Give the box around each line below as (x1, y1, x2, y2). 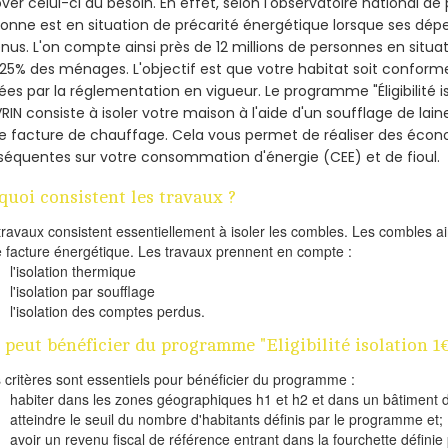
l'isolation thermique (10, 261, 137, 282)
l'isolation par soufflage (10, 281, 156, 302)
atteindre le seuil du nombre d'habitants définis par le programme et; (10, 409, 444, 430)
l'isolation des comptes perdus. (10, 301, 206, 322)
